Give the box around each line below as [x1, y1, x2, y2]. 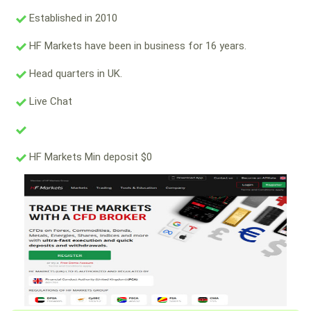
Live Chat [26, 95, 72, 108]
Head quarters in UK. [26, 67, 122, 81]
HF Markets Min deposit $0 [26, 151, 152, 164]
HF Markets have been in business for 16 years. [26, 40, 246, 53]
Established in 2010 [26, 12, 117, 25]
